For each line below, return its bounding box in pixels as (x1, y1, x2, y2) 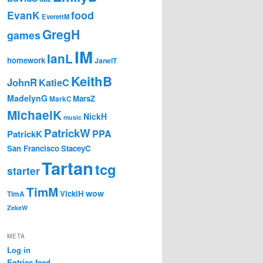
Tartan (42, 156, 93, 181)
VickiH (60, 188, 84, 200)
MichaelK (7, 106, 62, 124)
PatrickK (7, 127, 42, 141)
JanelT (95, 55, 117, 66)
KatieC (39, 76, 69, 90)
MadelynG (7, 92, 48, 104)
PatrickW (44, 125, 90, 141)
